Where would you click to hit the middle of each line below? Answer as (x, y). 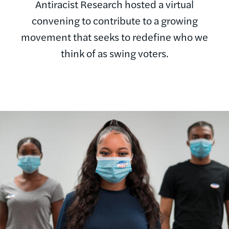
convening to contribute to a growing (114, 20)
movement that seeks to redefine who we (114, 36)
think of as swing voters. (114, 53)
